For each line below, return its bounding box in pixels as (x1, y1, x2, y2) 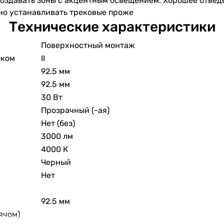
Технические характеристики (8, 18, 215, 35)
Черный (41, 157, 71, 167)
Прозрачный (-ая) (41, 105, 109, 115)
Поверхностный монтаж (41, 40, 135, 50)
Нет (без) (41, 118, 75, 128)
